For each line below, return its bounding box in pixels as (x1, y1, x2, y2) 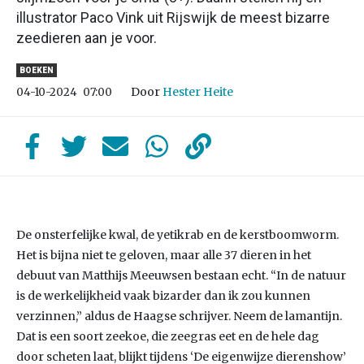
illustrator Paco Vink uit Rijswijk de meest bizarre (16, 9, 330, 26)
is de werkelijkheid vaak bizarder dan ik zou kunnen (16, 288, 310, 303)
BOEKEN (19, 66, 54, 75)
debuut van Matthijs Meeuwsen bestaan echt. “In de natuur (16, 268, 346, 283)
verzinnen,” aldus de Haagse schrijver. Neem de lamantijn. (16, 309, 342, 323)
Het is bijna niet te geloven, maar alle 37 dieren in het (16, 248, 311, 262)
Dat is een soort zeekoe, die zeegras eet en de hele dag (16, 329, 319, 344)
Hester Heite (162, 84, 233, 99)
